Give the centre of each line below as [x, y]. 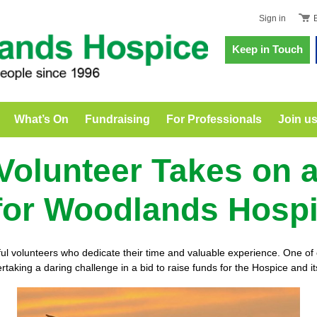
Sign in [272, 18]
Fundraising [117, 119]
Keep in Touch [267, 49]
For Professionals [214, 119]
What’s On [41, 119]
